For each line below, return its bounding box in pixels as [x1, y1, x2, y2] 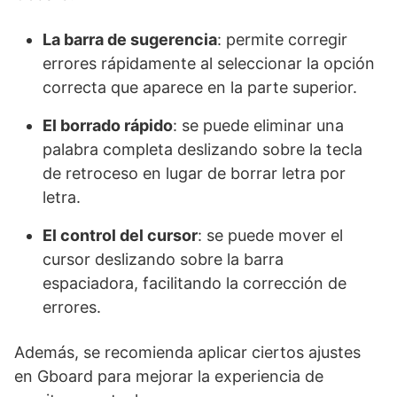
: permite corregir [217, 29, 347, 49]
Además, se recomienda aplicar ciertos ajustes [14, 342, 361, 362]
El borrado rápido [43, 115, 173, 135]
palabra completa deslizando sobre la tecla [43, 139, 362, 159]
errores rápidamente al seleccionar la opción [43, 53, 375, 73]
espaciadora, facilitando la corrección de [43, 273, 346, 292]
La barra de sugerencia [43, 29, 217, 49]
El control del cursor [43, 225, 198, 245]
